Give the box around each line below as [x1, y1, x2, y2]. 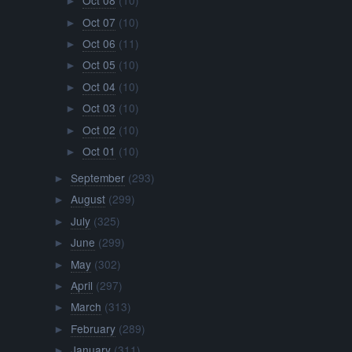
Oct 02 [82, 121, 115, 137]
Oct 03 [82, 100, 115, 116]
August [70, 191, 105, 207]
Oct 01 [82, 143, 115, 159]
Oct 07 [82, 13, 115, 30]
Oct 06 [82, 35, 115, 52]
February [70, 320, 115, 336]
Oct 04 [82, 78, 115, 94]
